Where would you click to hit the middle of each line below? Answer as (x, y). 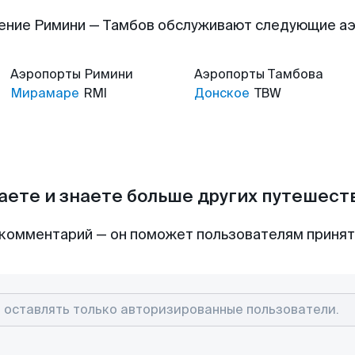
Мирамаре (45, 93)
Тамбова (296, 74)
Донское (222, 93)
